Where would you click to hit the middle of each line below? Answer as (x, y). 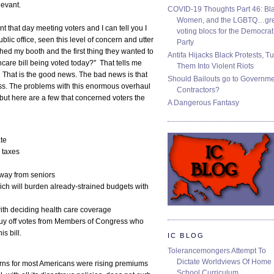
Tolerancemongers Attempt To (217, 250)
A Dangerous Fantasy (203, 103)
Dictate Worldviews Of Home (224, 261)
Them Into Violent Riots (215, 66)
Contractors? (198, 90)
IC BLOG (186, 235)
